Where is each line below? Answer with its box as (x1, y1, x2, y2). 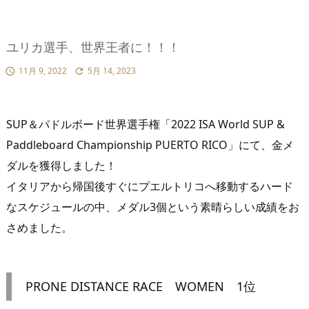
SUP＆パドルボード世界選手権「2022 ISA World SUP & (6, 117, 285, 132)
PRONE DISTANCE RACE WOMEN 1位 (26, 278, 256, 295)
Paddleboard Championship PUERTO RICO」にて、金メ (6, 137, 294, 153)
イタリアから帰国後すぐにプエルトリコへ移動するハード (6, 179, 293, 195)
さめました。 (6, 220, 72, 236)
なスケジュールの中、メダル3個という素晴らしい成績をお (6, 199, 299, 215)
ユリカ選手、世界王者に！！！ (6, 39, 180, 56)
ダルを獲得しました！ (6, 158, 117, 174)
